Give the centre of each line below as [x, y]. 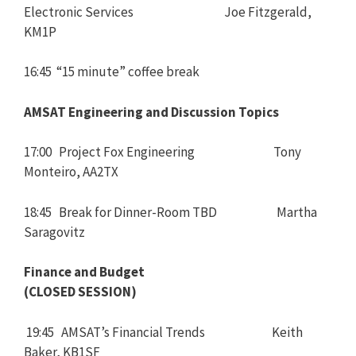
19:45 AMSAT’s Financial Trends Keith [164, 332]
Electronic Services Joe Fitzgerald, [168, 12]
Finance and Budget [84, 272]
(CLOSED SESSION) [80, 292]
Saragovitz [54, 232]
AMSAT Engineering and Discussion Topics [151, 112]
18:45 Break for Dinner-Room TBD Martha [170, 212]
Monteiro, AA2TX [71, 172]
